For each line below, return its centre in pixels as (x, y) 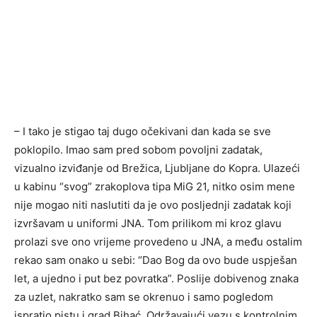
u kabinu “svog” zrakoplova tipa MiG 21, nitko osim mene (155, 186)
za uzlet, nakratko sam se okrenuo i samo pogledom (144, 296)
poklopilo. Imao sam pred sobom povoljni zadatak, (138, 149)
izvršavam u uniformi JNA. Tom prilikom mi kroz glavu (148, 223)
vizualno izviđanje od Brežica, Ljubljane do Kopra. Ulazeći (157, 168)
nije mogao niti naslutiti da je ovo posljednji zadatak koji (153, 204)
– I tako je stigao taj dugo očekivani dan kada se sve (143, 131)
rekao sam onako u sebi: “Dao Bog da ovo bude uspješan (156, 260)
